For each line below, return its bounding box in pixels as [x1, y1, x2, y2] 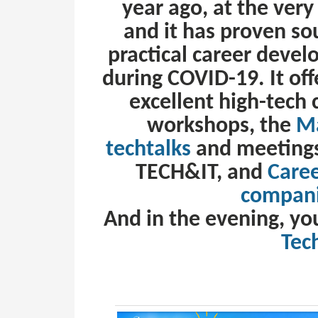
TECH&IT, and [135, 162, 268, 185]
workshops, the [146, 115, 296, 138]
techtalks [105, 138, 191, 161]
